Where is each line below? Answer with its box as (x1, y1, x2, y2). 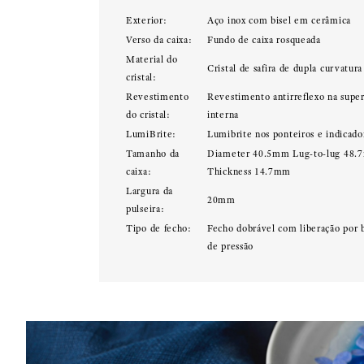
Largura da (126, 185, 174, 197)
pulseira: (126, 203, 165, 214)
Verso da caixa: (126, 34, 193, 45)
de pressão (207, 240, 254, 252)
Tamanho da (126, 148, 180, 159)
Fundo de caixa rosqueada (207, 34, 321, 45)
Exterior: (126, 15, 167, 26)
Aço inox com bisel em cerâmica (207, 15, 351, 26)
